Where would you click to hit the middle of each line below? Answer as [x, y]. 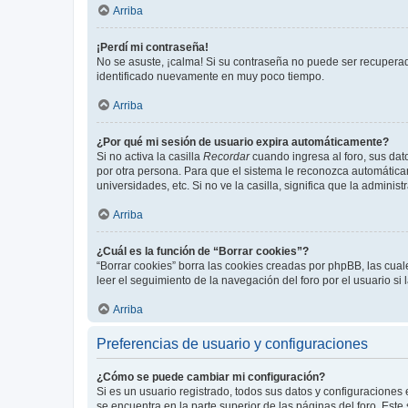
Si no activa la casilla [150, 157]
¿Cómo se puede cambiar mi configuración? [211, 377]
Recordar [226, 157]
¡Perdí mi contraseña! [153, 47]
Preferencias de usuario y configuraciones [232, 344]
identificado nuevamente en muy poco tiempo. [210, 76]
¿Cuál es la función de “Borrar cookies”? [203, 251]
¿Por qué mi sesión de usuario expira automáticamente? [243, 142]
